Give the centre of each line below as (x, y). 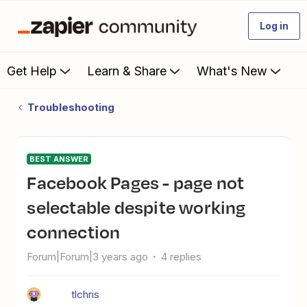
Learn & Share (127, 71)
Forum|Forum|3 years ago (88, 257)
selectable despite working (136, 207)
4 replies (182, 257)
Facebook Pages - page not (32, 182)
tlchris (86, 294)
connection (74, 232)
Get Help (32, 71)
